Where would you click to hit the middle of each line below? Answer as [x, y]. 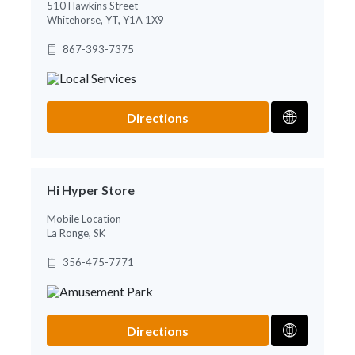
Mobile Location [84, 218]
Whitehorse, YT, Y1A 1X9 [105, 19]
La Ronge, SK [76, 233]
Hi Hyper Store [91, 189]
